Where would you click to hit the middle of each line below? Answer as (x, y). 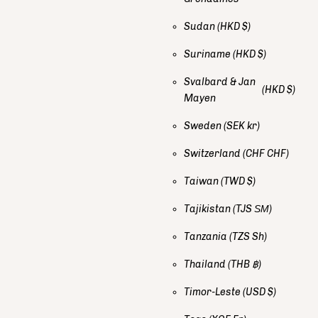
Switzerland (213, 153)
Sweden (204, 126)
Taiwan (202, 181)
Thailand (206, 264)
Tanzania (207, 236)
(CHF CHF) (266, 153)
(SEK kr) (242, 126)
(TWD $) (238, 181)
